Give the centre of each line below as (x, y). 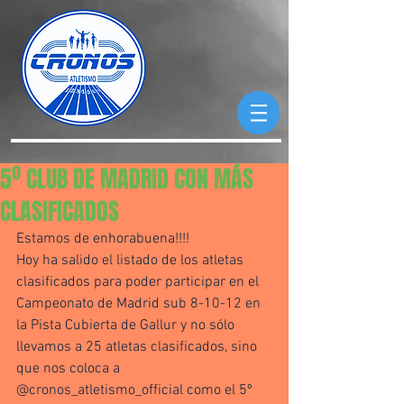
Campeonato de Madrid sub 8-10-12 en (140, 304)
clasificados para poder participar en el (139, 282)
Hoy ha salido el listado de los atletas (132, 261)
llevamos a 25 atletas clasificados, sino (138, 347)
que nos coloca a (70, 369)
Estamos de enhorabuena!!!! (105, 239)
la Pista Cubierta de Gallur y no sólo (127, 326)
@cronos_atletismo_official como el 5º (136, 390)
